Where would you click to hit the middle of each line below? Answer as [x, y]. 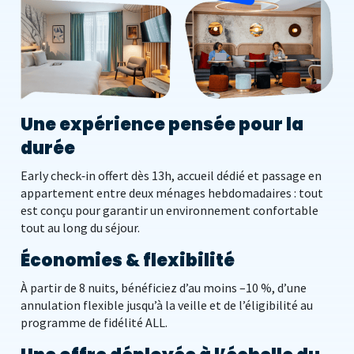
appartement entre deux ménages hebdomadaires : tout [172, 193]
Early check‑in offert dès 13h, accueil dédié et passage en [171, 176]
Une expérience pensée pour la [162, 125]
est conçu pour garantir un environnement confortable [169, 211]
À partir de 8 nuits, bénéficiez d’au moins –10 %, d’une [164, 288]
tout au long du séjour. [80, 228]
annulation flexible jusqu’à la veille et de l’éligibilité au [167, 305]
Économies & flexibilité [128, 261]
